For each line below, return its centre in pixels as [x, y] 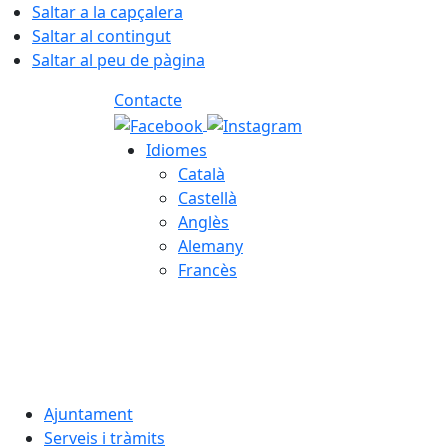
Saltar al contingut [101, 36]
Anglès [203, 221]
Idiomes [176, 149]
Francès [207, 269]
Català [201, 173]
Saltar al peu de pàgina [118, 60]
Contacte [148, 100]
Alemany [210, 245]
